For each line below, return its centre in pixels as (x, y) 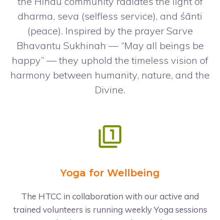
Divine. (110, 90)
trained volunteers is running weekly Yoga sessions (110, 209)
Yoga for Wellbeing (110, 173)
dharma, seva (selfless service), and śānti (110, 16)
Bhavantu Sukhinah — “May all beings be (110, 45)
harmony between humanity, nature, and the (110, 75)
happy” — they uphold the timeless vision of (110, 60)
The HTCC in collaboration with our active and (110, 196)
